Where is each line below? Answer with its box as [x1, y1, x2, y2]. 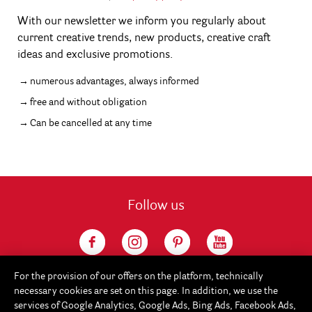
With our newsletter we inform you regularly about [17, 16, 266, 28]
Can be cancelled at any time [30, 118, 152, 129]
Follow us [127, 199, 185, 214]
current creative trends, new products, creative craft [17, 33, 271, 45]
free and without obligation [30, 97, 147, 108]
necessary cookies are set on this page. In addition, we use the [14, 286, 278, 296]
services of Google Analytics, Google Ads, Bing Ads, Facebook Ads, [14, 301, 296, 311]
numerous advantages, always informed [30, 77, 199, 87]
